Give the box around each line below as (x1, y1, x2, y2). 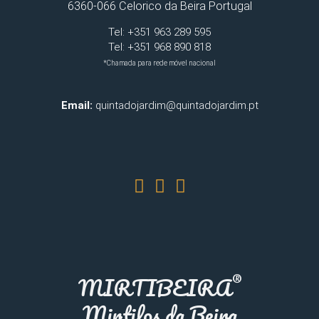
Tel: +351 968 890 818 (108, 40, 211, 53)
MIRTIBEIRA (78, 269, 231, 305)
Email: (61, 98, 93, 112)
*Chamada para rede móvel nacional (103, 58, 216, 67)
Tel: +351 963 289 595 (108, 25, 211, 38)
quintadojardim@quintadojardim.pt (92, 98, 258, 112)
